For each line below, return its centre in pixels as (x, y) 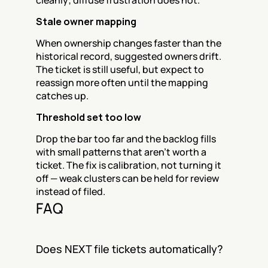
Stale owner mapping (86, 22)
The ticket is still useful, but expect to (120, 69)
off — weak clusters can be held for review (127, 178)
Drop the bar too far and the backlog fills (126, 139)
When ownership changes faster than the (129, 43)
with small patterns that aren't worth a (121, 152)
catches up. (62, 96)
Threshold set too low (89, 117)
